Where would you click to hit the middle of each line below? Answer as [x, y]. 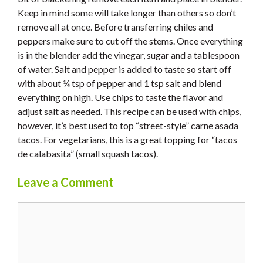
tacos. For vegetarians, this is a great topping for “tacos [127, 140]
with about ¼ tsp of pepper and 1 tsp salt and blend [119, 83]
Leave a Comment [66, 182]
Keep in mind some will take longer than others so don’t [127, 13]
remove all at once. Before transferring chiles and [115, 27]
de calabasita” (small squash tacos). [88, 154]
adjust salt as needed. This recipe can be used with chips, [129, 112]
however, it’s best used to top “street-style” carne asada [128, 126]
